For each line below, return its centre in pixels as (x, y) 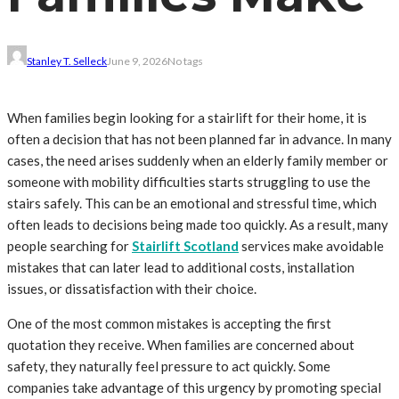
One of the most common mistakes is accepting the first (169, 323)
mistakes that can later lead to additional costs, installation (181, 267)
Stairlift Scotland (185, 245)
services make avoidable (311, 245)
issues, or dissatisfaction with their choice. (132, 288)
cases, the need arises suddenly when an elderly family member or (198, 160)
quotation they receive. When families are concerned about (181, 344)
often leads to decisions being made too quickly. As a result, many (198, 224)
